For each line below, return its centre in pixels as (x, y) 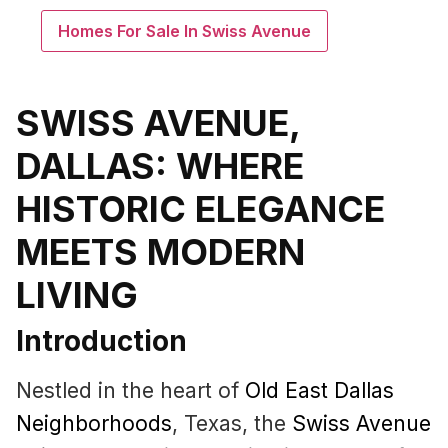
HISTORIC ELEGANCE (200, 209)
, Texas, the (232, 424)
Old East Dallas (319, 391)
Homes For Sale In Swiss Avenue (184, 31)
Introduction (101, 341)
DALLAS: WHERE (160, 166)
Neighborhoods (94, 424)
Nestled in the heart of (130, 391)
